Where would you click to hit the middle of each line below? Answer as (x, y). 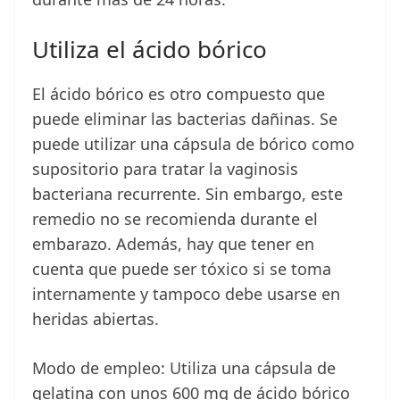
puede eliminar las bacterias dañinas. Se (185, 119)
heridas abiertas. (96, 319)
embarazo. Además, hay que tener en (173, 244)
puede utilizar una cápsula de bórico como (193, 144)
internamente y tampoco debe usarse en (186, 294)
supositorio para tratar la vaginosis (165, 169)
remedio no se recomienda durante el (175, 219)
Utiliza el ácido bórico (150, 50)
